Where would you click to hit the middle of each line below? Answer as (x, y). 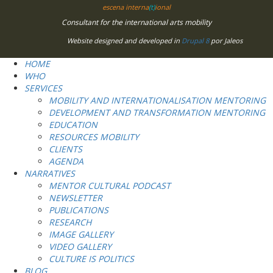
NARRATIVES (50, 173)
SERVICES (43, 88)
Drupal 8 (196, 40)
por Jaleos (227, 40)
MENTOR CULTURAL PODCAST (110, 185)
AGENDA (66, 161)
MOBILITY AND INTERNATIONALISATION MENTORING (157, 100)
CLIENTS (66, 149)
